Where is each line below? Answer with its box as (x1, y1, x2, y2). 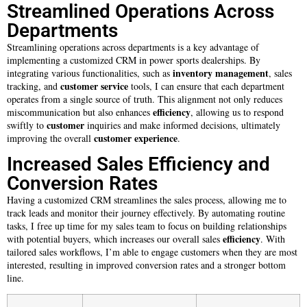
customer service (60, 79, 128, 94)
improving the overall (7, 132, 94, 145)
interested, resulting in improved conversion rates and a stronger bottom (7, 258, 286, 271)
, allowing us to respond (191, 106, 284, 119)
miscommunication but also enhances (7, 106, 153, 119)
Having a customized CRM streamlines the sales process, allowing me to (7, 193, 286, 206)
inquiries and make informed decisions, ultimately (84, 119, 280, 132)
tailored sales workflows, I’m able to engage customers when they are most (7, 245, 297, 258)
